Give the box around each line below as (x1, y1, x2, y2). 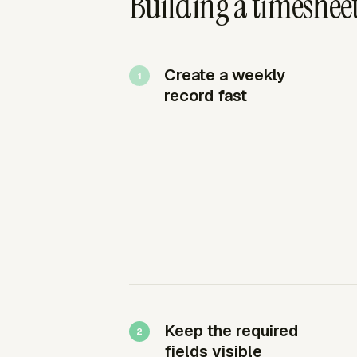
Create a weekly (164, 64, 285, 85)
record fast (164, 84, 247, 106)
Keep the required (164, 320, 298, 341)
